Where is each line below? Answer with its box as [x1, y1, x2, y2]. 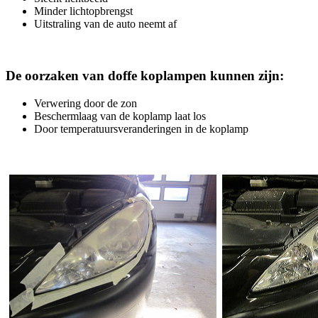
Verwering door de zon [34, 97, 137, 109]
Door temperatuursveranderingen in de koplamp [34, 122, 248, 135]
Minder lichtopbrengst [34, 5, 133, 18]
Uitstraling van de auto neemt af [34, 18, 177, 31]
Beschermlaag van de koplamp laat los [34, 109, 206, 122]
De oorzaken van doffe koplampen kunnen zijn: [6, 68, 284, 84]
